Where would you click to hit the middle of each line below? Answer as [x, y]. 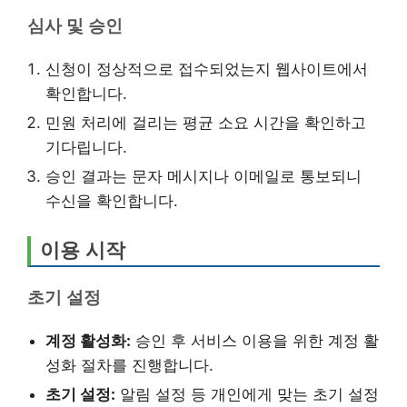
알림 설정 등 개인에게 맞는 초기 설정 [247, 394]
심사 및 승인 [75, 25]
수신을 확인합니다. [112, 200]
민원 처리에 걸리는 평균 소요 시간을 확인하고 [206, 122]
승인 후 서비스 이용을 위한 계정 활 [255, 340]
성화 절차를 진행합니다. [129, 365]
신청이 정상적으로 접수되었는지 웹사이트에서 [207, 69]
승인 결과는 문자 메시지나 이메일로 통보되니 [203, 176]
